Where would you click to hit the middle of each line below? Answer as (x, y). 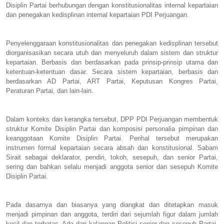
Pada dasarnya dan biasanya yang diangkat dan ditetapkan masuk (112, 204)
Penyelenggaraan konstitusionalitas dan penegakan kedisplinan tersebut (112, 43)
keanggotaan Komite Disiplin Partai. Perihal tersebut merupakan (112, 138)
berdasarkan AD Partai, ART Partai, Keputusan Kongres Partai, (112, 81)
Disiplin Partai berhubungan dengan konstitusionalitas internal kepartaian (112, 5)
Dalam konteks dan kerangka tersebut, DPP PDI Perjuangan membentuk (112, 119)
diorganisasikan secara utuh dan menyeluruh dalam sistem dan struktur (112, 52)
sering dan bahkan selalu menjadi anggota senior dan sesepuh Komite (112, 166)
